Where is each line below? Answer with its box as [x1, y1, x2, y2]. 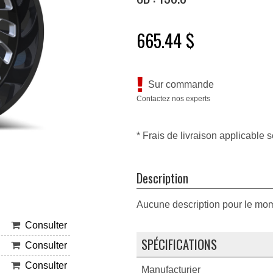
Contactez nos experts [136, 94, 210, 103]
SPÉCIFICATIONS [141, 235, 217, 253]
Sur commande [143, 79, 214, 90]
